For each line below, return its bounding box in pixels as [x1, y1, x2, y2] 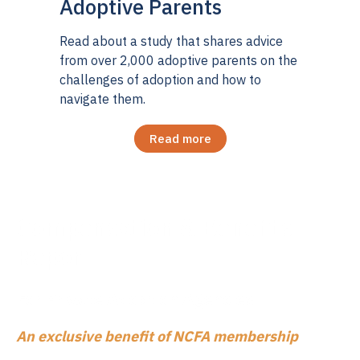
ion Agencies [155, 288, 254, 311]
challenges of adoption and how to [59, 72, 261, 88]
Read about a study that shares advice [59, 33, 283, 50]
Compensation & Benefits [16, 211, 292, 243]
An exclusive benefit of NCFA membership [16, 327, 298, 346]
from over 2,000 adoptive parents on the [59, 52, 297, 69]
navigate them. [59, 91, 145, 108]
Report [16, 240, 90, 272]
